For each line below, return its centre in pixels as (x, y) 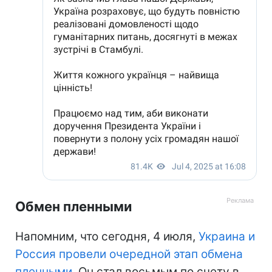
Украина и (227, 236)
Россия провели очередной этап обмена (129, 254)
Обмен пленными (73, 206)
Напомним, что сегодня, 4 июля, (107, 236)
